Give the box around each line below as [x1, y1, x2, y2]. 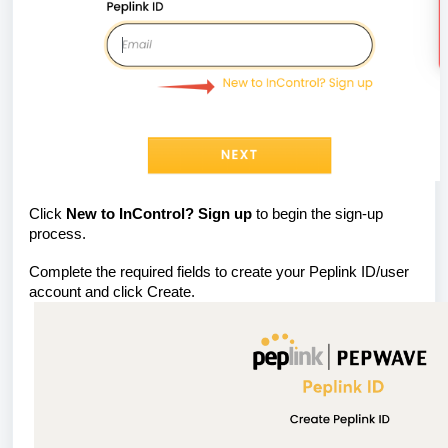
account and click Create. [29, 284, 195, 300]
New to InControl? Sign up [66, 206, 256, 222]
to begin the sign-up [256, 206, 383, 222]
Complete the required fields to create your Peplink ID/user [29, 264, 409, 280]
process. [29, 226, 90, 242]
